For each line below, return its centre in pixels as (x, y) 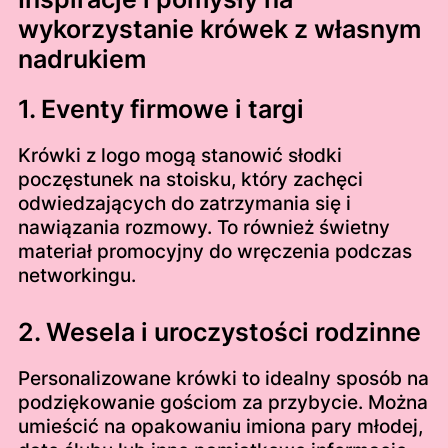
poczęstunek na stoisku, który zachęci (190, 180)
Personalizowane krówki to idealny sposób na (223, 378)
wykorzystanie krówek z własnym (219, 29)
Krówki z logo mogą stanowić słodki (179, 156)
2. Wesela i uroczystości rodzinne (219, 331)
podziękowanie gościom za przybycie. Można (222, 402)
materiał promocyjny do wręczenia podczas (214, 252)
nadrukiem (81, 59)
